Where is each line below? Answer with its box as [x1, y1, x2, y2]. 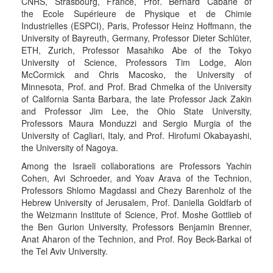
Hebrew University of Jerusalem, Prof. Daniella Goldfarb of [21, 196, 252, 208]
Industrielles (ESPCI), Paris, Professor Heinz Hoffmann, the [21, 19, 252, 32]
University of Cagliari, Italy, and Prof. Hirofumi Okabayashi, [21, 129, 252, 141]
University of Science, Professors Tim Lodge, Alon [21, 56, 252, 68]
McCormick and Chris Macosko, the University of [21, 68, 252, 80]
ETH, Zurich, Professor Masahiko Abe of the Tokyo [21, 44, 252, 56]
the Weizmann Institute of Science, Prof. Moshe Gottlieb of [21, 208, 252, 221]
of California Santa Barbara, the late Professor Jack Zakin [21, 93, 252, 105]
